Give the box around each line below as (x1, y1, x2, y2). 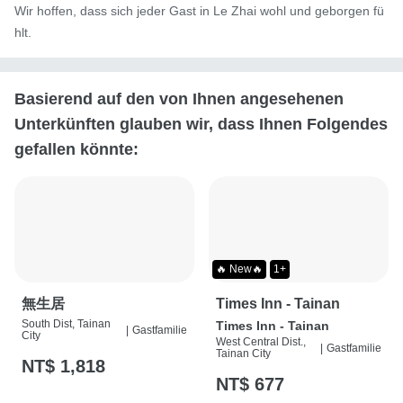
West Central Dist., (216, 336, 306, 349)
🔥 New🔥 (216, 263, 263, 276)
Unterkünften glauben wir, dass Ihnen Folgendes (14, 114, 388, 133)
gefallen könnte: (14, 139, 139, 158)
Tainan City (216, 347, 271, 361)
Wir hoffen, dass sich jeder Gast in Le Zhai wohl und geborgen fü (14, 3, 384, 18)
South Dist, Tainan (22, 318, 111, 331)
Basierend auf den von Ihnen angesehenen (14, 89, 344, 108)
